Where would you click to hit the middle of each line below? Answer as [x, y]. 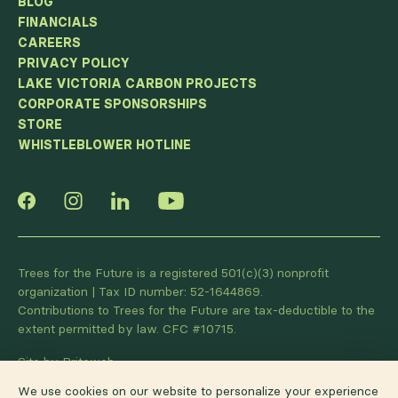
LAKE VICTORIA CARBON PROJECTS [137, 84]
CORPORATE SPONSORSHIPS [112, 104]
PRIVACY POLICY [74, 64]
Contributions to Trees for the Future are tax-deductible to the [196, 310]
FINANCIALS [58, 23]
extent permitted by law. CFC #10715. [127, 329]
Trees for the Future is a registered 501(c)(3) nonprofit [173, 273]
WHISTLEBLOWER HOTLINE [104, 145]
